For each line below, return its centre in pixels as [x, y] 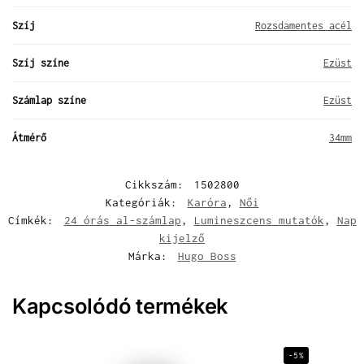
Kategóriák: [144, 202]
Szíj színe [41, 63]
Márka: [151, 256]
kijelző [182, 238]
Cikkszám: [157, 184]
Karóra [207, 202]
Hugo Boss [207, 256]
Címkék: [34, 220]
